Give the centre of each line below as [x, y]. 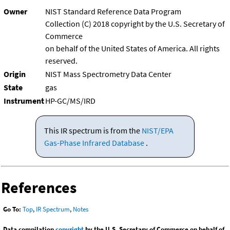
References [39, 188]
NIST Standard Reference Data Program [113, 12]
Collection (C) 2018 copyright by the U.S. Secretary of [135, 24]
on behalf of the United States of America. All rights [132, 49]
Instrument [24, 101]
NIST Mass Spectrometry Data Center [108, 74]
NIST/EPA [157, 131]
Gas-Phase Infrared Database [95, 143]
